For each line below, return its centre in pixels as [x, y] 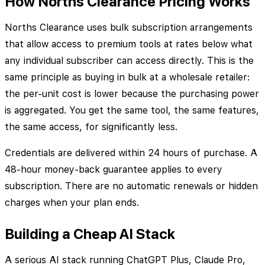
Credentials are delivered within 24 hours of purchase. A [131, 153]
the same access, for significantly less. [91, 127]
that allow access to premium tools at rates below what [129, 44]
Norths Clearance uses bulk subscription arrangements [129, 28]
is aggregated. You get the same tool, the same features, [132, 111]
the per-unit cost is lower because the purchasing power [132, 94]
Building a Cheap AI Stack [90, 234]
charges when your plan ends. [72, 203]
